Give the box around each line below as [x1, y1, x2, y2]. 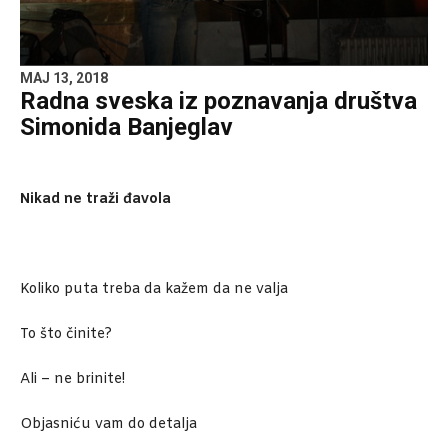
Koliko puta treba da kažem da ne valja [20, 280, 288, 300]
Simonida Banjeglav [20, 113, 233, 142]
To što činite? [20, 325, 112, 345]
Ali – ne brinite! [20, 370, 125, 390]
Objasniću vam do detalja [20, 415, 197, 435]
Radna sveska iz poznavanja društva [20, 87, 417, 116]
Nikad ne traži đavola [20, 190, 171, 210]
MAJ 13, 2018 [20, 70, 108, 87]
